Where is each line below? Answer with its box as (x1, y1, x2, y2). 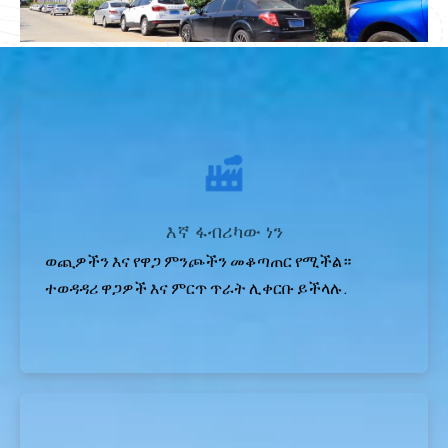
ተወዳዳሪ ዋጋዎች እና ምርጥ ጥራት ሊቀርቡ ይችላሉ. (45, 279, 348, 297)
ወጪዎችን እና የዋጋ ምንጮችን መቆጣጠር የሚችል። (45, 252, 354, 270)
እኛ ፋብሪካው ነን (165, 221, 283, 242)
